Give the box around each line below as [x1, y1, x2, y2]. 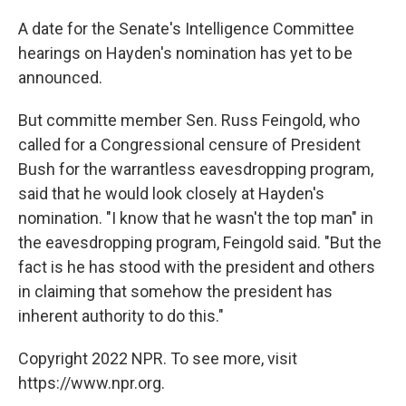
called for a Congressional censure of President [18, 135, 361, 154]
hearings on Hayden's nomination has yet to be [18, 43, 353, 63]
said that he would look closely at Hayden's [18, 184, 324, 203]
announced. [18, 68, 102, 87]
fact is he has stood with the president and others [18, 257, 375, 276]
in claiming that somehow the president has [18, 282, 333, 301]
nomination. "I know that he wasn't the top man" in [18, 208, 373, 227]
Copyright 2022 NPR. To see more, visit [18, 349, 297, 368]
